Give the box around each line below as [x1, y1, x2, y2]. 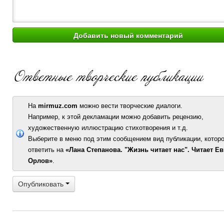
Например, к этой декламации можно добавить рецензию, [28, 113, 203, 120]
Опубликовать [18, 180, 65, 188]
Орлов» [28, 157, 52, 164]
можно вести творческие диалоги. [77, 102, 182, 109]
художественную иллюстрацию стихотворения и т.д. [28, 124, 188, 131]
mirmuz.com [38, 102, 77, 109]
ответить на [28, 146, 65, 153]
